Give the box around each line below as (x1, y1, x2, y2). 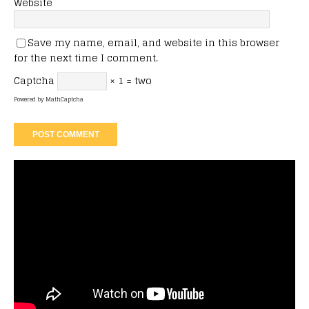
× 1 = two (107, 71, 152, 89)
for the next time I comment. (14, 48, 158, 66)
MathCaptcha (46, 94, 83, 104)
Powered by (14, 94, 46, 104)
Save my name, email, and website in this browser (28, 33, 279, 51)
